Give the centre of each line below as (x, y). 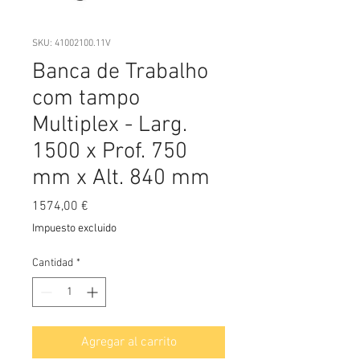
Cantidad (53, 263)
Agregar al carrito (129, 342)
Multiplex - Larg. (110, 125)
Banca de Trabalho (120, 72)
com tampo (86, 99)
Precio (105, 206)
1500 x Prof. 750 (110, 152)
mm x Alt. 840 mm (121, 178)
